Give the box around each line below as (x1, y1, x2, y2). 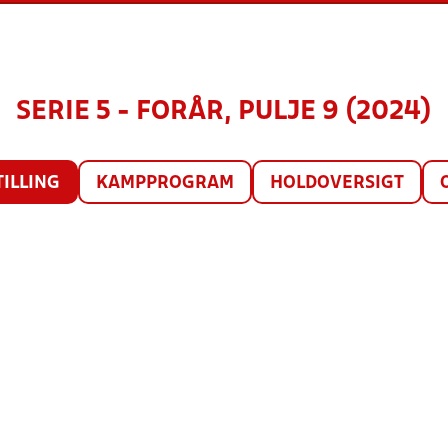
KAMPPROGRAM (95, 175, 234, 192)
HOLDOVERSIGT (269, 175, 404, 192)
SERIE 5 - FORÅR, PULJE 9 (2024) (16, 100, 432, 124)
